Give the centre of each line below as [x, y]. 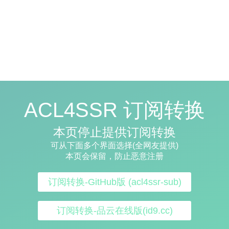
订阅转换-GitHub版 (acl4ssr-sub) [114, 182]
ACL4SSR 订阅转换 [114, 110]
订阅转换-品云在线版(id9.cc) [114, 211]
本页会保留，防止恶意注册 [114, 156]
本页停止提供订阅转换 [114, 132]
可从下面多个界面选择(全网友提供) [114, 146]
